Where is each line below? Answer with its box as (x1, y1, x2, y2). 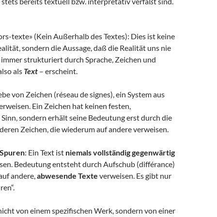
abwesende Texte (37, 171, 98, 180)
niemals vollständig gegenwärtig (65, 148, 175, 157)
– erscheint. (38, 66, 80, 76)
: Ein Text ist (25, 148, 65, 157)
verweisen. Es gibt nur (98, 171, 171, 180)
